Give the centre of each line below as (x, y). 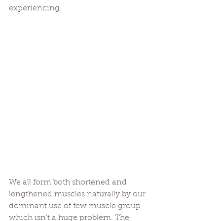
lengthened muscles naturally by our (78, 194)
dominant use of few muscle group (76, 206)
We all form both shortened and (69, 182)
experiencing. (35, 9)
